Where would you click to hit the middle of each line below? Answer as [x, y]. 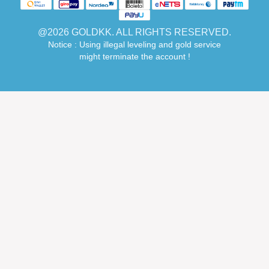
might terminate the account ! [134, 56]
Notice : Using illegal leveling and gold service [134, 44]
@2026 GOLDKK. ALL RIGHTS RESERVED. [134, 32]
